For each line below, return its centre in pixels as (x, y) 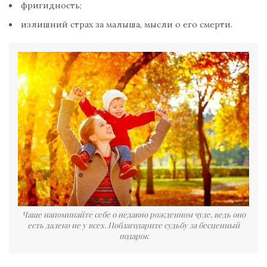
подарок (133, 236)
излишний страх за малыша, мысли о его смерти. (127, 25)
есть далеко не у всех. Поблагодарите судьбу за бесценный (133, 225)
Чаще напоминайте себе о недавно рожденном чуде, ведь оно (133, 215)
